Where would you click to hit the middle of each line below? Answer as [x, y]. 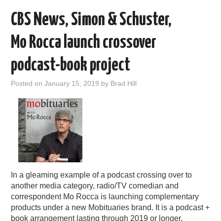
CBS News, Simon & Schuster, [92, 20]
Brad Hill [124, 84]
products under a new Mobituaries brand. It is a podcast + [110, 208]
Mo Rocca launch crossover [84, 43]
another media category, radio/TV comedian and [95, 186]
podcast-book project [71, 66]
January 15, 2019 [72, 84]
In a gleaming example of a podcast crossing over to [102, 175]
